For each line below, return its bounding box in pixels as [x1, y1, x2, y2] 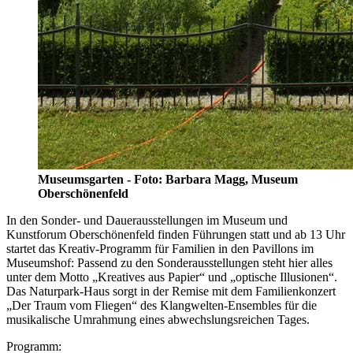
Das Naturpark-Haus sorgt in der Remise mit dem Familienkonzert [6, 284, 336, 299]
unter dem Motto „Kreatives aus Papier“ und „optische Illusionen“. [6, 270, 337, 284]
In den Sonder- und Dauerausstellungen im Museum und [6, 214, 288, 228]
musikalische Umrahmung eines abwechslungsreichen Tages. [6, 313, 310, 327]
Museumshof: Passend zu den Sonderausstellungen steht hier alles [6, 256, 333, 270]
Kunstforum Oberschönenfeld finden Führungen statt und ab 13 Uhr [6, 228, 345, 242]
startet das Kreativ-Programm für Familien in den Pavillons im [6, 242, 314, 256]
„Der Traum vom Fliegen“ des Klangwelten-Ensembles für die [6, 299, 317, 313]
